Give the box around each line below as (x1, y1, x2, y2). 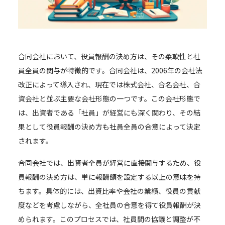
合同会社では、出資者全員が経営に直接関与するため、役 (18, 158, 201, 168)
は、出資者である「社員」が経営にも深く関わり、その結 (18, 107, 200, 118)
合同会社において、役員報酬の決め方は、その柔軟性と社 (18, 51, 200, 62)
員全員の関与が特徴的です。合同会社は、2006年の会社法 (18, 65, 202, 76)
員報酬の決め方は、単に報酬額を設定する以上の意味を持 (18, 172, 201, 182)
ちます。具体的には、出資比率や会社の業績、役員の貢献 (18, 186, 200, 196)
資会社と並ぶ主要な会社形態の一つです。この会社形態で (18, 93, 200, 104)
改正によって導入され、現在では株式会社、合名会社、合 (18, 79, 200, 90)
